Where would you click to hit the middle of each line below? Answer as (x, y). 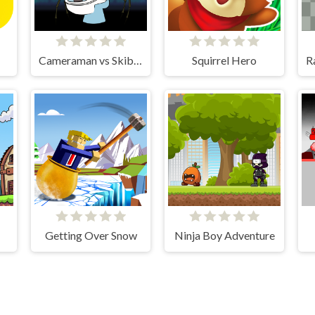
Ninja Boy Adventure (224, 236)
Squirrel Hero (224, 60)
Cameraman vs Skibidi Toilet (137, 60)
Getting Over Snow (91, 236)
